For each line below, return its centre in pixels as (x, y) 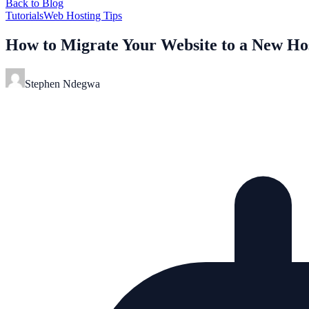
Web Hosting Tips (83, 16)
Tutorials (24, 16)
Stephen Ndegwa (62, 83)
